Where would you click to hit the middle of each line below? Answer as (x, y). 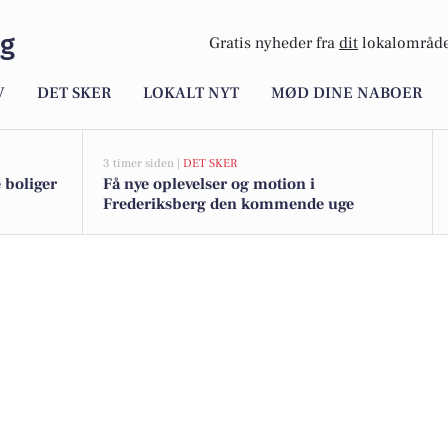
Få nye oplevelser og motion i (209, 184)
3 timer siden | (143, 163)
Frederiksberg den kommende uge (228, 204)
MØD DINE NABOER (346, 93)
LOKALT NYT (191, 93)
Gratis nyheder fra (274, 43)
